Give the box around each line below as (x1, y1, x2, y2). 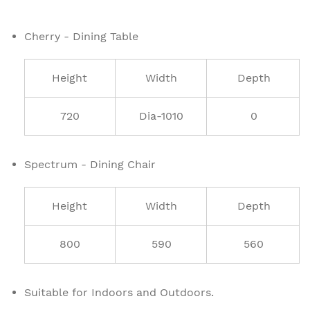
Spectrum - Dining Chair (24, 157, 156, 171)
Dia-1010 (139, 109, 184, 122)
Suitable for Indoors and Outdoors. (24, 285, 214, 299)
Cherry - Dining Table (24, 29, 138, 43)
